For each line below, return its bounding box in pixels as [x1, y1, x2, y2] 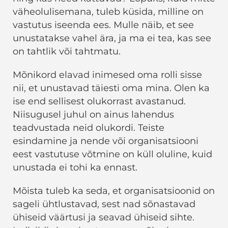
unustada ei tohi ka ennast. [13, 162, 137, 174]
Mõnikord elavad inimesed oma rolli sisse [13, 69, 202, 81]
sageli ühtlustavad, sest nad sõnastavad [13, 198, 195, 210]
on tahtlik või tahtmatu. [13, 46, 121, 58]
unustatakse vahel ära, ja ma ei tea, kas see [13, 33, 211, 44]
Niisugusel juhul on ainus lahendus [13, 109, 174, 121]
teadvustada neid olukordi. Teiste [13, 122, 164, 134]
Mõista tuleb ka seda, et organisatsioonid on [13, 185, 215, 197]
